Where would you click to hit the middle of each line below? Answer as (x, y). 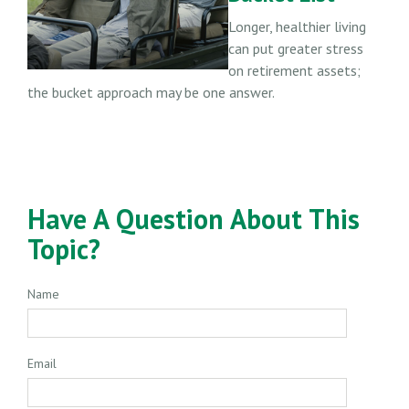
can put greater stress (296, 48)
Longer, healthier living (297, 26)
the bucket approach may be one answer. (151, 92)
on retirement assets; (294, 70)
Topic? (64, 248)
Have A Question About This (194, 218)
